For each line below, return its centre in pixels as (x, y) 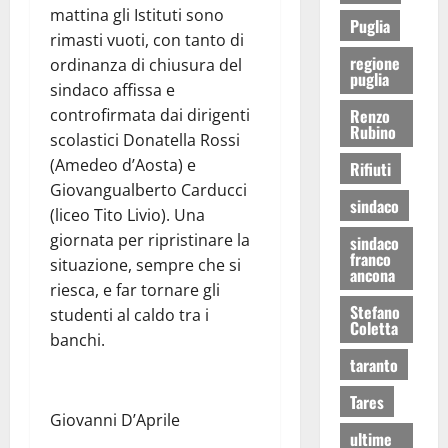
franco (370, 258)
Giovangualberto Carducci (148, 189)
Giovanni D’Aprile (115, 419)
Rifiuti (370, 168)
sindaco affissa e (112, 89)
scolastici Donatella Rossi (145, 139)
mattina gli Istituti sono (137, 14)
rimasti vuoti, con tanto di (147, 39)
